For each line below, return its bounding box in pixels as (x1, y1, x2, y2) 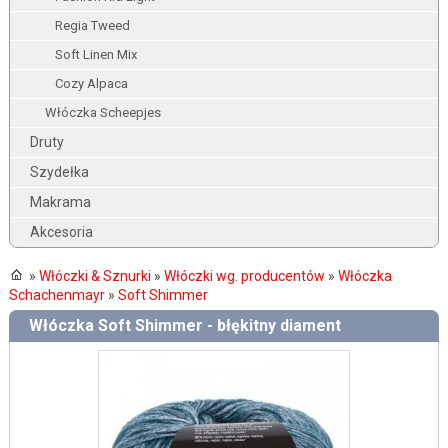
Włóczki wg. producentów (163, 268, 325, 284)
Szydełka (29, 164, 89, 180)
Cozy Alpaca (54, 76, 128, 91)
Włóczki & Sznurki (38, 268, 151, 284)
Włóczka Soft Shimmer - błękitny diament (28, 316, 341, 335)
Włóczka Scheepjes (44, 105, 161, 120)
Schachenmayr (8, 287, 105, 303)
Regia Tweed (54, 18, 130, 33)
